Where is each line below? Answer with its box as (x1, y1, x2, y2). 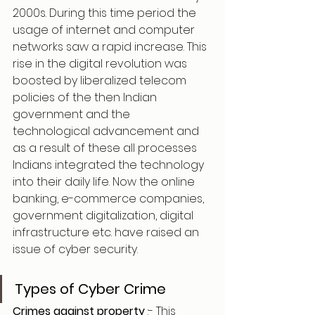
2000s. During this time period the (13, 5, 199, 21)
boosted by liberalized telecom (13, 72, 189, 89)
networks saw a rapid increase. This (13, 39, 210, 55)
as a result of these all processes (13, 140, 200, 156)
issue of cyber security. (13, 241, 138, 257)
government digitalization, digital (13, 207, 196, 224)
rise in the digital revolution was (13, 56, 190, 72)
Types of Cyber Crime (15, 279, 166, 299)
